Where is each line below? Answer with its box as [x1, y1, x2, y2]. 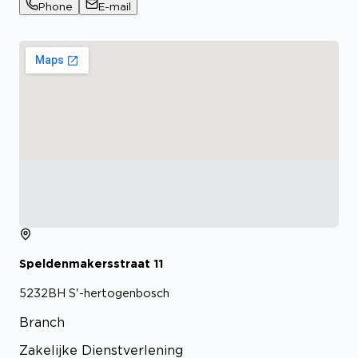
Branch [19, 314, 65, 329]
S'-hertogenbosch [69, 286, 169, 299]
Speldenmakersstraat [19, 257, 150, 270]
